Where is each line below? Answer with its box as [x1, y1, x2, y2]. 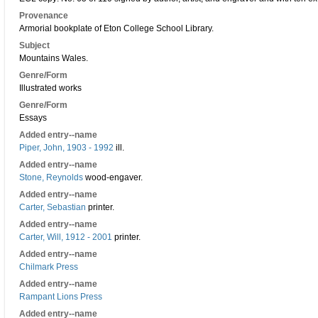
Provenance [19, 11, 68, 21]
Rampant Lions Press [19, 292, 102, 302]
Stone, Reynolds [19, 172, 83, 182]
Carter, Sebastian [19, 202, 86, 212]
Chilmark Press [19, 262, 78, 272]
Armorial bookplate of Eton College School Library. [19, 23, 214, 33]
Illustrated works [19, 83, 82, 93]
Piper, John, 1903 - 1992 [19, 143, 114, 153]
